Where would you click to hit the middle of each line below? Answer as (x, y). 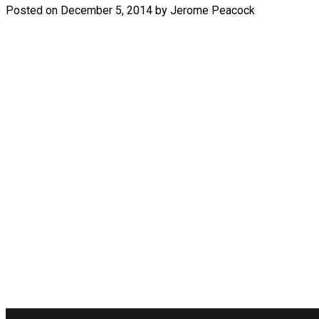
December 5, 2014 (106, 10)
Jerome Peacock (213, 10)
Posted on (33, 10)
